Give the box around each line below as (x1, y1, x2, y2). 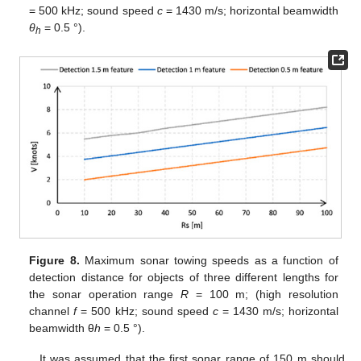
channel (29, 305, 74, 317)
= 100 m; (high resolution (189, 288, 338, 301)
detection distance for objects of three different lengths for (29, 271, 338, 284)
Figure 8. (29, 254, 80, 267)
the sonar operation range (29, 288, 181, 301)
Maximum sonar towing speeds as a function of (79, 254, 338, 267)
